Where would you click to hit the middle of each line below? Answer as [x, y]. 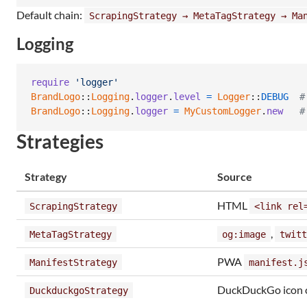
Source [235, 176]
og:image [244, 234]
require [50, 83]
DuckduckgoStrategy [79, 290]
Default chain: [50, 14]
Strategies [60, 141]
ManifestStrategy [73, 262]
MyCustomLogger [223, 111]
